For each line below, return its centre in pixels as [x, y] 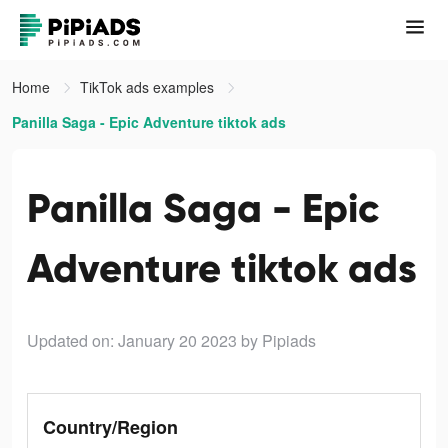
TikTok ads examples [149, 87]
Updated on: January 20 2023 [132, 340]
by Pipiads [278, 340]
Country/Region [110, 427]
